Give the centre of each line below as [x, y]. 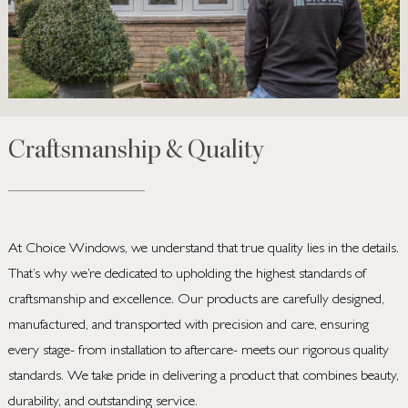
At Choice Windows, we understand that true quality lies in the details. [203, 250]
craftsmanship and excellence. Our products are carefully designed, [196, 301]
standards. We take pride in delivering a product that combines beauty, [203, 377]
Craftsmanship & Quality [135, 152]
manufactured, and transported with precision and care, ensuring [188, 326]
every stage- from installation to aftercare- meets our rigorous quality [198, 352]
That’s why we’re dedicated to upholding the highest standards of [187, 275]
